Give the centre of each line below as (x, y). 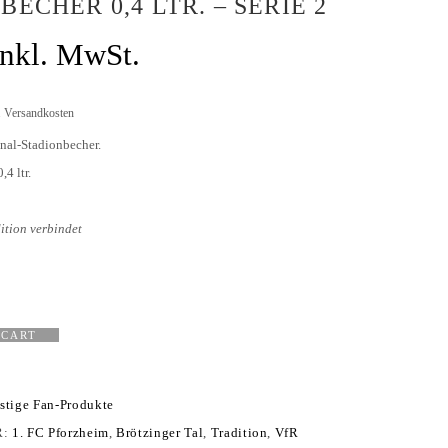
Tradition (239, 432)
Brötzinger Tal (160, 432)
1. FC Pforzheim (60, 432)
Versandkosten (39, 113)
